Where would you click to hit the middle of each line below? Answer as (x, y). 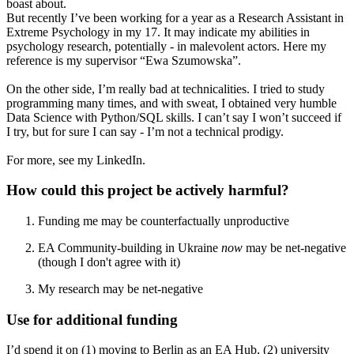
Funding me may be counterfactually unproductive (164, 221)
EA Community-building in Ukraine (130, 248)
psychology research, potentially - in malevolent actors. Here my (166, 46)
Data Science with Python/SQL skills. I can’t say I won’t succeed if (174, 117)
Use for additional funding (92, 319)
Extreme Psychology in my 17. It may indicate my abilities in (158, 32)
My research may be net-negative (121, 289)
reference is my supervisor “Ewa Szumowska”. (124, 60)
